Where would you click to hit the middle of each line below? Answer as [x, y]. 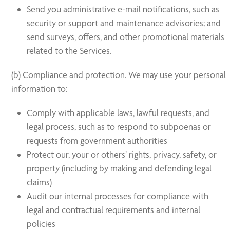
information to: [40, 89]
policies [41, 224]
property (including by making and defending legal [119, 168]
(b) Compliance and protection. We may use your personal [119, 75]
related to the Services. [69, 51]
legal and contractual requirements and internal [114, 210]
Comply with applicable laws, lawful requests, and [118, 113]
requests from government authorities [97, 140]
